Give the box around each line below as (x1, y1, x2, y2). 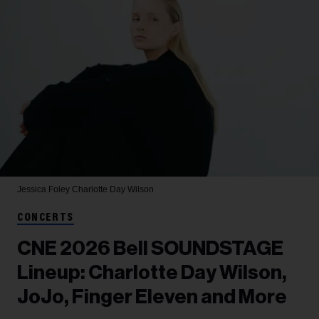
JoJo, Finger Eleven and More (17, 287, 287, 307)
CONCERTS (17, 212, 74, 224)
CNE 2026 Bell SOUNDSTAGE (17, 239, 283, 258)
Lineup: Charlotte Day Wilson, (17, 263, 287, 283)
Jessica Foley (17, 184, 72, 194)
